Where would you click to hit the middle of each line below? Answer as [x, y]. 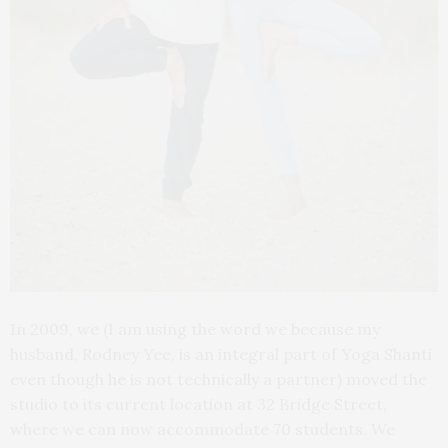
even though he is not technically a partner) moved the [218, 378]
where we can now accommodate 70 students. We [202, 428]
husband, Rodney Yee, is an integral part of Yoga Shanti [221, 353]
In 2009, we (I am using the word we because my [195, 328]
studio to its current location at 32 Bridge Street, [198, 403]
